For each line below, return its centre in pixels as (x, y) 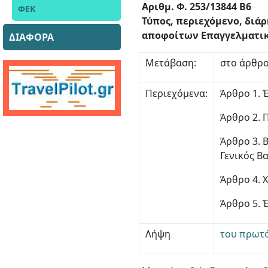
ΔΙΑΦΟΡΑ (31, 37)
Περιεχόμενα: (177, 93)
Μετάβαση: (171, 63)
